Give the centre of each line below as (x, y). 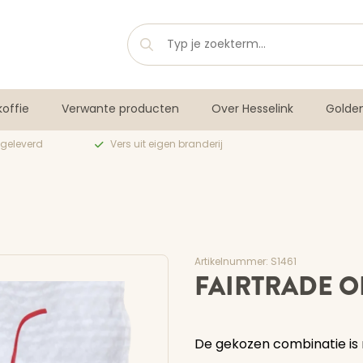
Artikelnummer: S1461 (246, 263)
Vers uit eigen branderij (167, 145)
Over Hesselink (252, 110)
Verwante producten (120, 110)
